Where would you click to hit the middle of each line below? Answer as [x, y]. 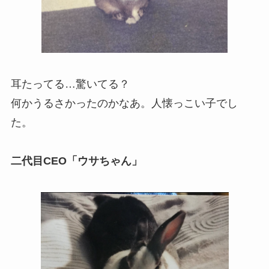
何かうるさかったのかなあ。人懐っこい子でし [124, 104]
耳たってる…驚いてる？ [70, 84]
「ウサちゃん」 [104, 161]
